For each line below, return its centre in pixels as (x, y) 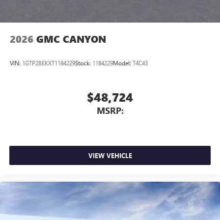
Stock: (84, 63)
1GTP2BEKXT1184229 (49, 63)
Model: (123, 63)
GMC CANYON (71, 39)
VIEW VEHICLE (110, 156)
